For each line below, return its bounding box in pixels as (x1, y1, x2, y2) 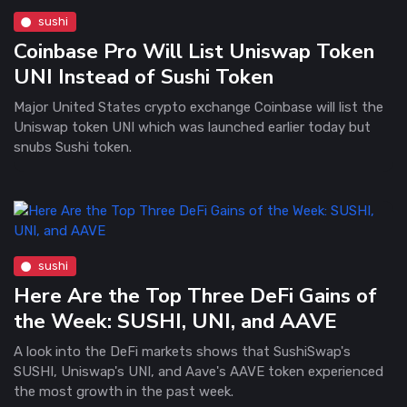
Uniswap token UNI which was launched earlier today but (14, 118, 371, 135)
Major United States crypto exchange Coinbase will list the (14, 98, 383, 115)
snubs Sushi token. (14, 138, 132, 155)
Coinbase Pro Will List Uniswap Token (14, 36, 374, 65)
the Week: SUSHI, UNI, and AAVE (14, 306, 337, 335)
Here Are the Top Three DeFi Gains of (14, 281, 377, 310)
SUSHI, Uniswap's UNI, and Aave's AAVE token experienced (14, 362, 383, 380)
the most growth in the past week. (14, 382, 233, 400)
